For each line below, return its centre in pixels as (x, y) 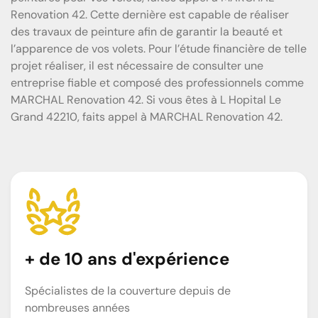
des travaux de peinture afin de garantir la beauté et (147, 31)
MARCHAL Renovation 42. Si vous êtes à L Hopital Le (146, 99)
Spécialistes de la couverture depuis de (128, 290)
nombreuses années (77, 307)
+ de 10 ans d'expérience (127, 258)
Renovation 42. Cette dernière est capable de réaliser (150, 14)
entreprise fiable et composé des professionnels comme (157, 82)
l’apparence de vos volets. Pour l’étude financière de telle (159, 48)
